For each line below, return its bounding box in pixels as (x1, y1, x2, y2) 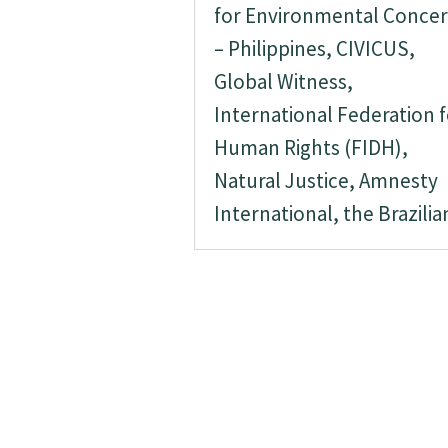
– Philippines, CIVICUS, (213, 35, 415, 62)
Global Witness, (213, 68, 353, 95)
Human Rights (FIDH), (213, 134, 408, 161)
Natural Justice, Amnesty (213, 167, 438, 194)
